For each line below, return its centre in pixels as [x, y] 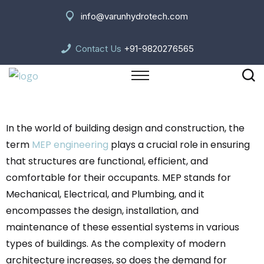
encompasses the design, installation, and [102, 211]
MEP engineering [70, 145]
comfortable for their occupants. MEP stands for [118, 178]
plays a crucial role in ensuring [179, 145]
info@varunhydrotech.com [134, 16]
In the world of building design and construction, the [125, 128]
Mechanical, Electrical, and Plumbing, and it [105, 194]
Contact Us [98, 49]
